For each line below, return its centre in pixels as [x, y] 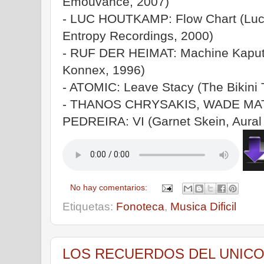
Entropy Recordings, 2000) [138, 35]
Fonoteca [140, 207]
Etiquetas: [89, 207]
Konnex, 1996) [104, 70]
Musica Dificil [203, 207]
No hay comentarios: [110, 188]
